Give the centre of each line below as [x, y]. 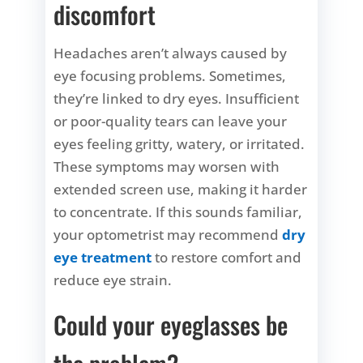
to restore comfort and [227, 257]
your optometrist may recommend [168, 234]
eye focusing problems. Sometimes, [170, 75]
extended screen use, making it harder [181, 189]
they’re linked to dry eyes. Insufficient [177, 98]
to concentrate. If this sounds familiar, [178, 211]
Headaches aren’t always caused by [171, 53]
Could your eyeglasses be [171, 324]
